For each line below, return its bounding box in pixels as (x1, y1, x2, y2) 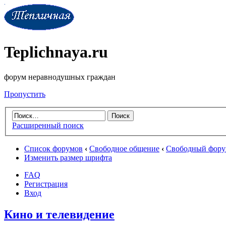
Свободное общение (89, 144, 159, 153)
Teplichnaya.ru (4, 43, 108, 62)
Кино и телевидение (4, 208, 115, 221)
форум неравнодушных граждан (4, 72, 116, 81)
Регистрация (24, 180, 68, 189)
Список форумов (24, 144, 83, 153)
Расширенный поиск (12, 121, 84, 130)
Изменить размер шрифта (24, 153, 112, 162)
